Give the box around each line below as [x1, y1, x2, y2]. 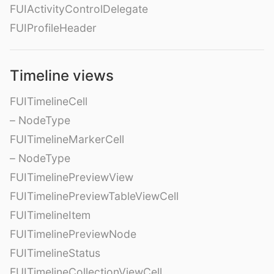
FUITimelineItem [10, 208, 91, 221]
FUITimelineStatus [10, 246, 100, 259]
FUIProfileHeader [10, 21, 97, 34]
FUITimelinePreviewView [10, 170, 133, 183]
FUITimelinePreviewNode [10, 227, 136, 240]
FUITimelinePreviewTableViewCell [10, 189, 179, 202]
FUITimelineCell [10, 94, 87, 108]
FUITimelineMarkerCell [10, 132, 124, 146]
